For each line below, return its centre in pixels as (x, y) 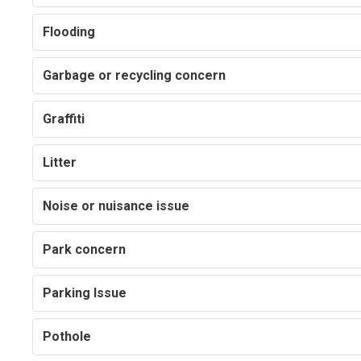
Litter (60, 163)
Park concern (85, 250)
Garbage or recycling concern (135, 76)
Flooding (69, 32)
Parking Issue (85, 293)
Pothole (67, 337)
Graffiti (64, 119)
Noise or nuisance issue (116, 206)
